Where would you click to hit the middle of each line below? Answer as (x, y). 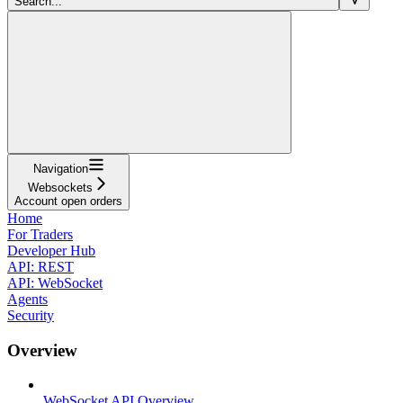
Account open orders (68, 201)
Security (31, 315)
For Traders (40, 234)
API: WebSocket (55, 282)
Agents (27, 299)
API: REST (40, 266)
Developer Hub (51, 250)
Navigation (60, 168)
